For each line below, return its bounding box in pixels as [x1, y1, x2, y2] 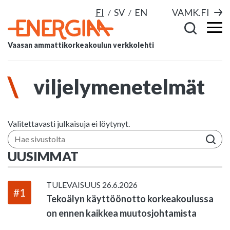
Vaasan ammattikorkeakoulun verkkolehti [8, 41, 154, 50]
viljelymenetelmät [33, 74, 205, 99]
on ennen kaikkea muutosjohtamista [46, 207, 197, 219]
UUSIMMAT [8, 148, 79, 164]
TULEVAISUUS [46, 180, 102, 189]
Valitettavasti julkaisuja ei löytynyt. [8, 119, 130, 128]
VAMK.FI [172, 7, 209, 18]
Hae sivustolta [8, 131, 59, 141]
